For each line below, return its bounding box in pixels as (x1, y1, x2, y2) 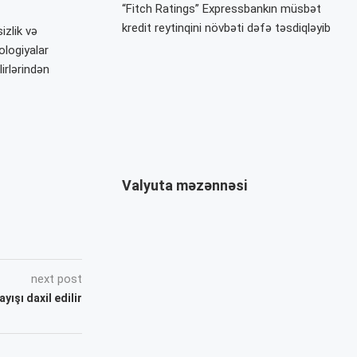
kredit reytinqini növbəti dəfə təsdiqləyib (122, 20, 331, 35)
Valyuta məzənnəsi (122, 176, 248, 194)
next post (31, 271, 83, 286)
